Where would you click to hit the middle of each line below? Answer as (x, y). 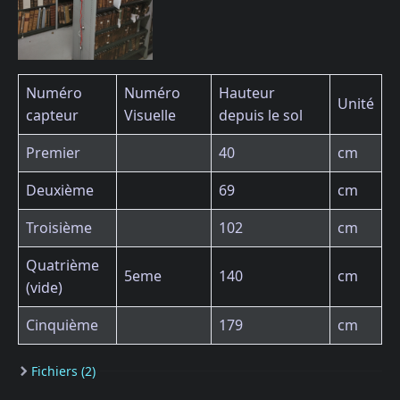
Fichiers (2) (63, 371)
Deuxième (60, 190)
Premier (53, 152)
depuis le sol (261, 115)
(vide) (44, 287)
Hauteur (247, 92)
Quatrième (62, 265)
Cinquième (62, 325)
